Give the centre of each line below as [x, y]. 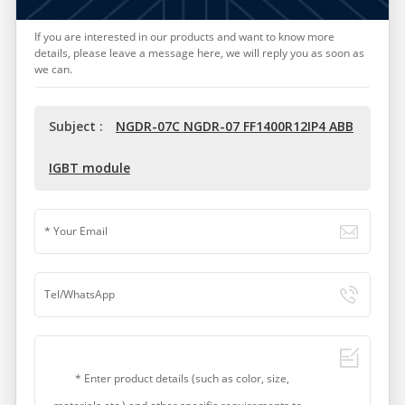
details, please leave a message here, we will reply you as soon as [199, 52]
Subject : [77, 127]
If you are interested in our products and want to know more [184, 36]
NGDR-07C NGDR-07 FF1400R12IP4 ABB [234, 127]
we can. [53, 69]
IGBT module [89, 169]
